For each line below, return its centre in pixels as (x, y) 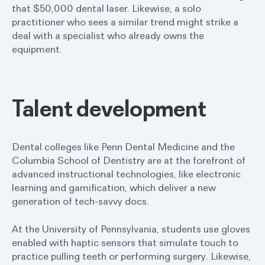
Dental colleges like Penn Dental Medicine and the (123, 146)
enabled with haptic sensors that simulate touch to (125, 242)
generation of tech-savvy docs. (80, 201)
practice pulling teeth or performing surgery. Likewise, (131, 256)
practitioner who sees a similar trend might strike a (125, 22)
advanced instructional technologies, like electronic (126, 174)
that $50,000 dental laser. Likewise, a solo (106, 8)
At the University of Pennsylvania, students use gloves (131, 229)
